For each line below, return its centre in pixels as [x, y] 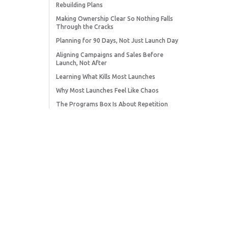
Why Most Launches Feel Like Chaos [108, 90]
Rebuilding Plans [80, 5]
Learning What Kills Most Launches [106, 76]
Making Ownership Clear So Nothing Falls [115, 19]
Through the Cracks [85, 27]
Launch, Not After [82, 63]
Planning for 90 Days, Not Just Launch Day [117, 41]
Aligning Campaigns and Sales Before [110, 54]
